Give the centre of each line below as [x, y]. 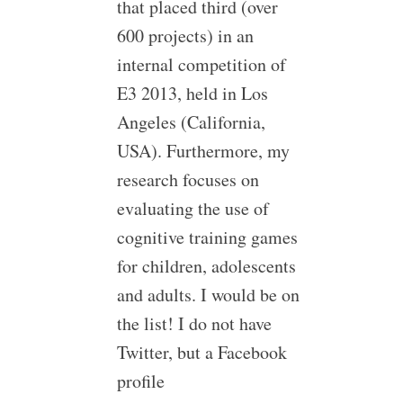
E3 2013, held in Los [192, 93]
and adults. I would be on [208, 295]
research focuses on [188, 179]
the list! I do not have [194, 323]
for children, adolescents [206, 266]
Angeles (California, [191, 122]
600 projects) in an [185, 36]
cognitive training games [207, 237]
